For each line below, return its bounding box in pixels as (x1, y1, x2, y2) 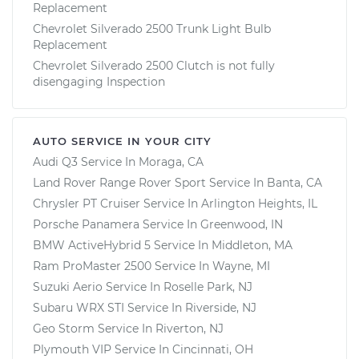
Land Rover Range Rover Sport (33, 175, 206, 190)
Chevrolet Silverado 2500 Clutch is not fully (33, 58, 275, 73)
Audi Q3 (33, 154, 78, 169)
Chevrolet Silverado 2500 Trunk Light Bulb (33, 21, 271, 36)
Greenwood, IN (200, 216, 283, 232)
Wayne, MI (212, 258, 270, 273)
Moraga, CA (139, 154, 204, 169)
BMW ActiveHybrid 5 (33, 237, 151, 252)
